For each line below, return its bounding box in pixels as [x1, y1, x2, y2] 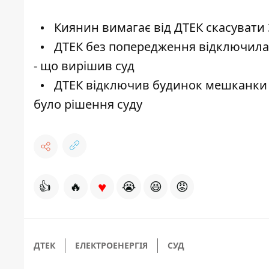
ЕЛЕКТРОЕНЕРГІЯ [75, 240, 148, 252]
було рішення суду [34, 96, 142, 113]
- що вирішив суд [34, 58, 134, 74]
